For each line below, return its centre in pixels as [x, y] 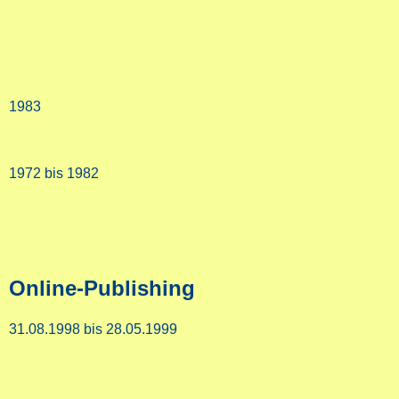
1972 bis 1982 [54, 174]
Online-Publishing [102, 289]
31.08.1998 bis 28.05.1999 [93, 330]
